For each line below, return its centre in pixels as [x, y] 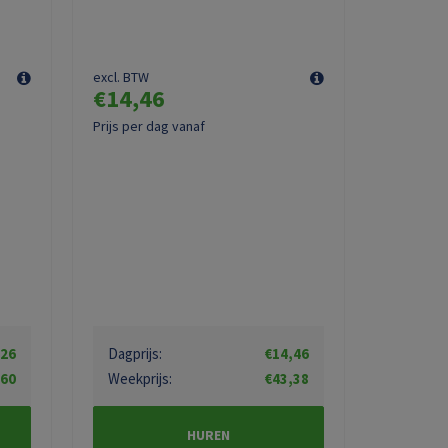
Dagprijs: [135, 353]
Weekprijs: [140, 378]
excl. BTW [121, 76]
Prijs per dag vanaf [149, 125]
